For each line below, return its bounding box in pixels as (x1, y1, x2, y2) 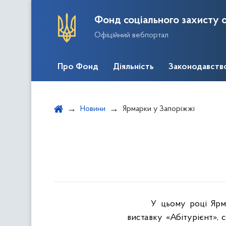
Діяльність (113, 63, 154, 72)
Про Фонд (58, 63, 98, 72)
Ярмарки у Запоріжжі (123, 105, 195, 113)
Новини (80, 105, 105, 113)
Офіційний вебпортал (94, 31, 168, 39)
